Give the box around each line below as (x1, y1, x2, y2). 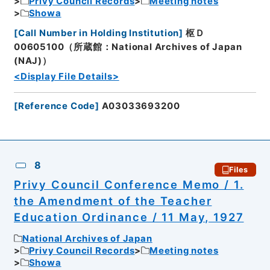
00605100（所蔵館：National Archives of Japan (13, 41, 242, 52)
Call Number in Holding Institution (17, 27, 180, 39)
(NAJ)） (13, 55, 52, 66)
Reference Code (17, 100, 96, 111)
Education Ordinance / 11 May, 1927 (13, 210, 244, 224)
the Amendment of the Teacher (13, 194, 212, 208)
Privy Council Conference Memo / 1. (13, 178, 244, 192)
